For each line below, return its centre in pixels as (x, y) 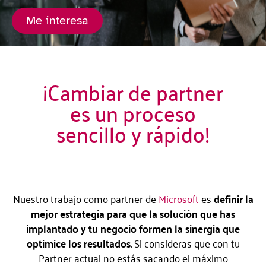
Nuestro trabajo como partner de (85, 198)
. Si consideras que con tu (185, 243)
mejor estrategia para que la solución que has (133, 213)
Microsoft (178, 198)
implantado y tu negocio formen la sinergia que (133, 228)
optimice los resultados (78, 243)
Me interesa (57, 20)
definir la (233, 198)
